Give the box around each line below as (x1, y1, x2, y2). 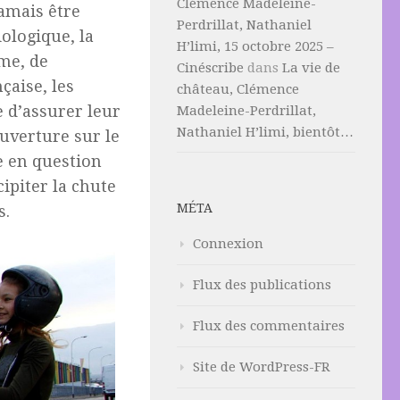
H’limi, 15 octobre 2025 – (177, 38, 334, 54)
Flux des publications (193, 277, 331, 293)
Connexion (193, 236, 263, 252)
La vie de (282, 60, 340, 76)
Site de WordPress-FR (193, 359, 330, 375)
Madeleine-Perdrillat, (177, 103, 316, 119)
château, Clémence (177, 81, 299, 97)
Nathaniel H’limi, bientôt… (177, 124, 354, 140)
